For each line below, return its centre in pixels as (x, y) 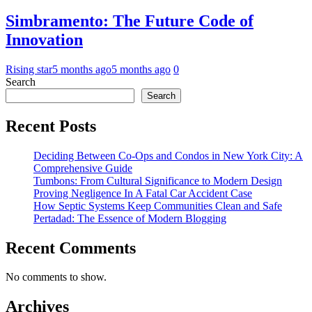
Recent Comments (71, 248)
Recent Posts (51, 126)
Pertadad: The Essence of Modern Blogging (130, 218)
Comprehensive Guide (83, 168)
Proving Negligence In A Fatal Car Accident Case (143, 193)
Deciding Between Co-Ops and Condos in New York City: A (168, 155)
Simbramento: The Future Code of (130, 21)
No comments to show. (56, 277)
